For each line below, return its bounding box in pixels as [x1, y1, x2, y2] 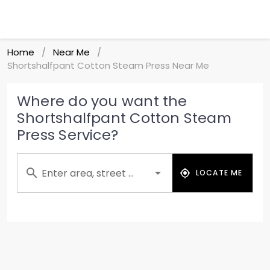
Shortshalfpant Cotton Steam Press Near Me [7, 59, 209, 72]
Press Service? [17, 125, 119, 145]
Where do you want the [17, 91, 187, 111]
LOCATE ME [195, 168, 243, 178]
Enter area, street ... [42, 166, 134, 180]
